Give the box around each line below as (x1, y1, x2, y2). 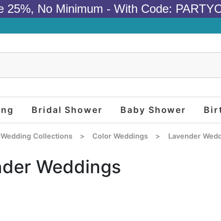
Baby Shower (120, 104, 186, 115)
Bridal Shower (31, 104, 103, 115)
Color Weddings (92, 132, 148, 141)
